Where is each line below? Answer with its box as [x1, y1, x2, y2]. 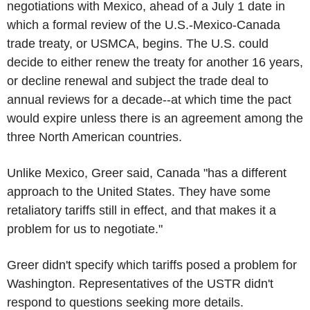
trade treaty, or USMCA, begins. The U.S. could [7, 37, 268, 51]
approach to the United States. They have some [7, 185, 271, 199]
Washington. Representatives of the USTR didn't [7, 277, 273, 291]
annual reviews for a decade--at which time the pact [7, 93, 291, 107]
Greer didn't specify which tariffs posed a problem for [7, 258, 297, 272]
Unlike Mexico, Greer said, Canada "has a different [7, 166, 286, 180]
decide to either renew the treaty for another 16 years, [7, 55, 303, 69]
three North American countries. [7, 130, 182, 144]
